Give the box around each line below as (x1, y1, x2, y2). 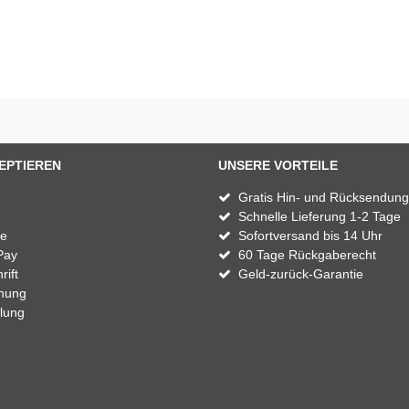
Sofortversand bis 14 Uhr (237, 227, 383, 243)
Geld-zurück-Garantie (237, 266, 363, 281)
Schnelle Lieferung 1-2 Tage (237, 208, 401, 224)
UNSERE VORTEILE (218, 157, 338, 173)
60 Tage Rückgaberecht (237, 246, 376, 262)
